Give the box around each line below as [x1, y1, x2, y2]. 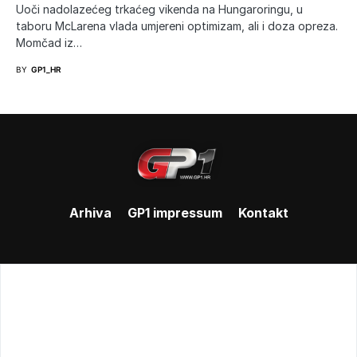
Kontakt [237, 204, 288, 221]
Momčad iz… [16, 35, 82, 49]
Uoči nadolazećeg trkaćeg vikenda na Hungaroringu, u [16, 2, 303, 16]
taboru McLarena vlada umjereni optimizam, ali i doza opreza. [16, 18, 338, 33]
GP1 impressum [127, 204, 222, 221]
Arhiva [69, 204, 112, 221]
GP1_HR [31, 64, 61, 74]
